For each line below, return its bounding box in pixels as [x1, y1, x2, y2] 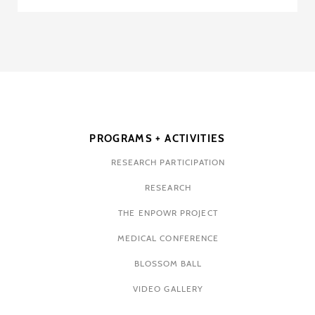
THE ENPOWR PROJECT [118, 207, 218, 219]
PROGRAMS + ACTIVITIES [89, 132, 226, 146]
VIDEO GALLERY [132, 283, 204, 295]
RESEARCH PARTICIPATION [110, 157, 226, 168]
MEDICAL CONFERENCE [117, 233, 219, 244]
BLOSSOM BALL [134, 258, 202, 269]
